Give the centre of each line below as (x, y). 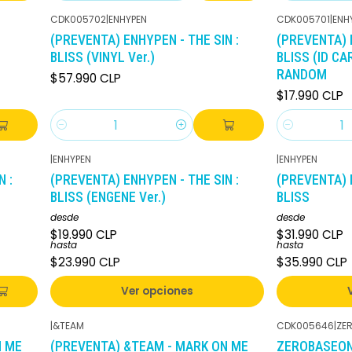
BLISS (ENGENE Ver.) (108, 198)
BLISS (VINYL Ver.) (103, 57)
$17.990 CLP (310, 96)
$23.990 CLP (85, 262)
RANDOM (302, 74)
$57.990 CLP (86, 79)
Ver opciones (157, 291)
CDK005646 (305, 325)
